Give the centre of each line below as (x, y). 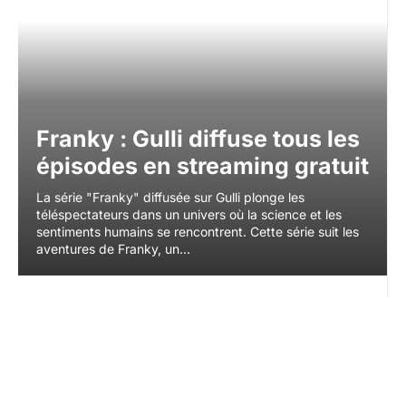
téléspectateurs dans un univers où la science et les (189, 214)
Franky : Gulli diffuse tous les (198, 138)
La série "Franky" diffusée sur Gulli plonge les (170, 197)
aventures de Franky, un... (113, 248)
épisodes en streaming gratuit (203, 165)
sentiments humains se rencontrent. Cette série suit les (198, 231)
